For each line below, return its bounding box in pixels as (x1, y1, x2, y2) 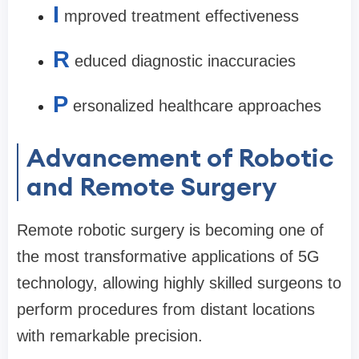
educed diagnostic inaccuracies (75, 52, 296, 70)
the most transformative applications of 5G (17, 248, 320, 265)
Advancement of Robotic (26, 141, 333, 174)
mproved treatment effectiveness (64, 7, 299, 25)
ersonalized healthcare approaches (73, 97, 321, 115)
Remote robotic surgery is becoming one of (17, 221, 324, 239)
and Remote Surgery (26, 170, 276, 203)
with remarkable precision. (17, 327, 203, 345)
